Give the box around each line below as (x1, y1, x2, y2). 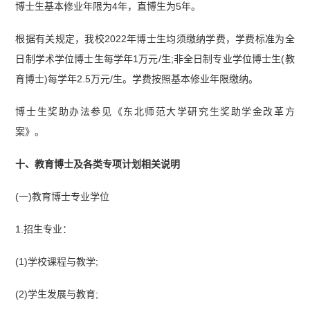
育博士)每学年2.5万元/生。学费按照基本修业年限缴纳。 (15, 73, 259, 85)
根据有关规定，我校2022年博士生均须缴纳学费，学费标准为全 (15, 33, 295, 45)
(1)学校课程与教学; (15, 255, 99, 267)
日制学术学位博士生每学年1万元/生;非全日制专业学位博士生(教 (15, 53, 295, 65)
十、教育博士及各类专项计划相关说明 (15, 158, 181, 170)
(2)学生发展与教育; (15, 288, 99, 300)
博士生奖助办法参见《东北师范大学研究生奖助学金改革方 (15, 106, 295, 118)
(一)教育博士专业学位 (15, 190, 110, 202)
